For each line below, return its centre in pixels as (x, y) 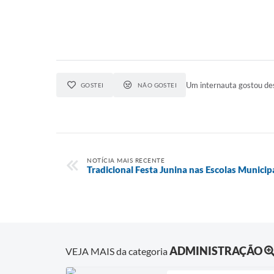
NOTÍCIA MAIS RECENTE (126, 160)
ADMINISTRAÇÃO (216, 250)
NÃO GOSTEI (157, 85)
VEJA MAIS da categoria (117, 251)
